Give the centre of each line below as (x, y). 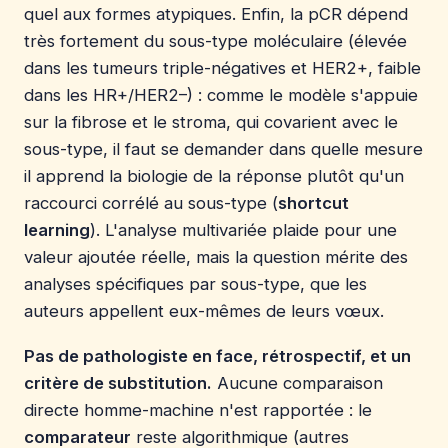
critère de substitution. (118, 383)
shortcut (313, 203)
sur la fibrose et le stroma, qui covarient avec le (211, 122)
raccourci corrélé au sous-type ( (151, 203)
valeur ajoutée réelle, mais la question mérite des (216, 257)
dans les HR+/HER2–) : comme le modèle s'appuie (221, 95)
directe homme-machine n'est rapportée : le (198, 410)
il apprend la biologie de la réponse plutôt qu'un (214, 176)
